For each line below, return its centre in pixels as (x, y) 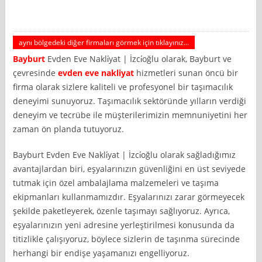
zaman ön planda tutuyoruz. (69, 129)
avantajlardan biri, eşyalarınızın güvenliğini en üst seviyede (130, 168)
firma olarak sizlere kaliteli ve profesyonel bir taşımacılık (123, 87)
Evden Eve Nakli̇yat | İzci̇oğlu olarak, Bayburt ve (139, 58)
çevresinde (36, 73)
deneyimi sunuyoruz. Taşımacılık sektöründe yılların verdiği (130, 101)
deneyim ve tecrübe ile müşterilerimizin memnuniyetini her (130, 115)
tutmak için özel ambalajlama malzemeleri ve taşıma (116, 182)
